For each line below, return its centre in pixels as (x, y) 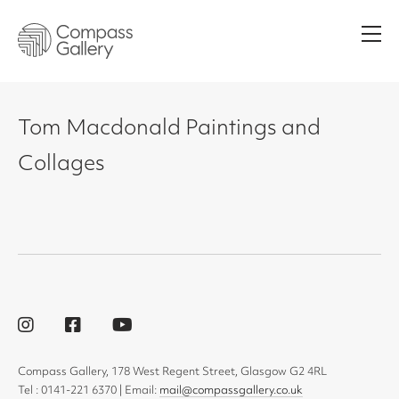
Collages (61, 165)
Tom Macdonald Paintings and (169, 130)
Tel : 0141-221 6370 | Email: (89, 391)
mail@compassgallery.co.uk (231, 391)
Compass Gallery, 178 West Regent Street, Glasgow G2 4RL (172, 372)
